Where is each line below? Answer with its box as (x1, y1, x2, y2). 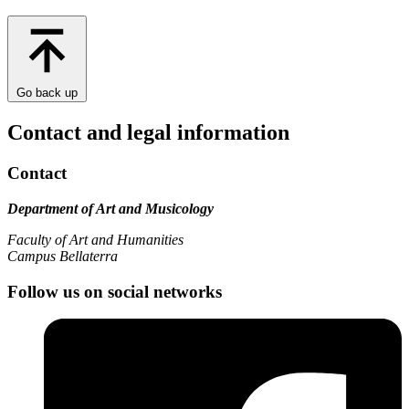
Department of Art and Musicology (7, 200, 214, 216)
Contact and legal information (7, 121, 289, 145)
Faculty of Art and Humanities (7, 231, 184, 247)
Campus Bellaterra (7, 247, 118, 264)
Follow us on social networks (7, 281, 222, 301)
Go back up (16, 86, 78, 100)
